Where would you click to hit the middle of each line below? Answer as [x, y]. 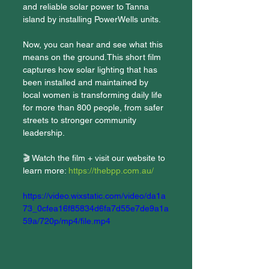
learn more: [46, 171]
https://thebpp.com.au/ [111, 171]
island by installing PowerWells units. [93, 19]
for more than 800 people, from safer [94, 107]
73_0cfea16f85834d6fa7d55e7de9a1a [96, 208]
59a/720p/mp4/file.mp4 [67, 221]
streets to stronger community [81, 120]
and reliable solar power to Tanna [87, 7]
